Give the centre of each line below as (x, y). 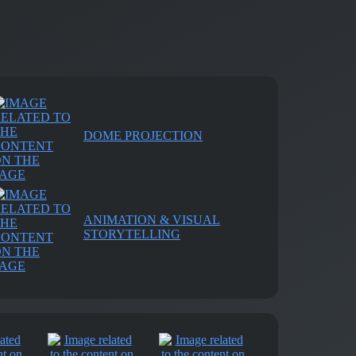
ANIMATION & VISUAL (152, 220)
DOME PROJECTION (143, 135)
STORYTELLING (132, 234)
